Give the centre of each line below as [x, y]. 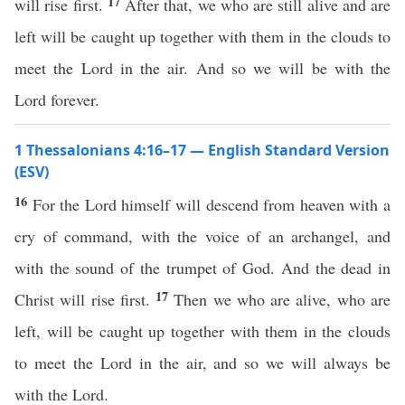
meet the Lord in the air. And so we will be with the [202, 68]
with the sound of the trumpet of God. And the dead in [202, 268]
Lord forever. [57, 99]
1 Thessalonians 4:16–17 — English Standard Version [202, 150]
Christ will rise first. [85, 299]
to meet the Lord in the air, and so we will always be [202, 363]
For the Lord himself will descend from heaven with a [212, 204]
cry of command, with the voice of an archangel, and [202, 236]
